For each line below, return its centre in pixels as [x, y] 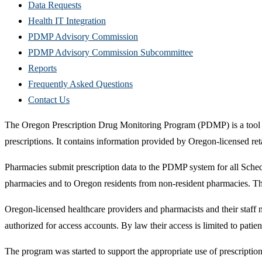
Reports [42, 68]
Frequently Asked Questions [80, 84]
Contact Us [49, 99]
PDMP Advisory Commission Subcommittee [111, 52]
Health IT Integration [67, 20]
